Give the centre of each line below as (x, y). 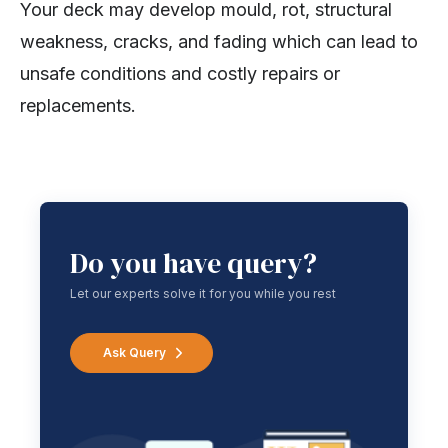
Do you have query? (193, 262)
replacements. (78, 105)
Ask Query (134, 352)
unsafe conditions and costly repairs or (180, 73)
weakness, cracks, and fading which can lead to (219, 41)
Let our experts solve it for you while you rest (203, 293)
